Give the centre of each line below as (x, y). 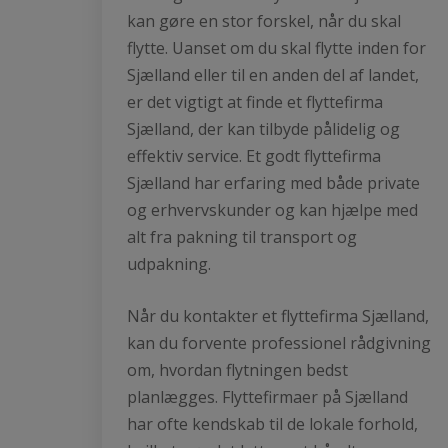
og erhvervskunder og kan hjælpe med (272, 209)
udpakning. (169, 263)
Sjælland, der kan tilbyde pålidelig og (263, 128)
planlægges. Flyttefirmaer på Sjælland (267, 396)
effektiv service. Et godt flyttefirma (254, 155)
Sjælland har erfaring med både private (273, 182)
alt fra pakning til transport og (242, 236)
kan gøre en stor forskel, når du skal (264, 20)
